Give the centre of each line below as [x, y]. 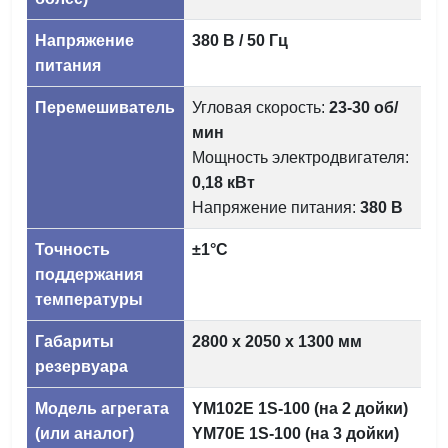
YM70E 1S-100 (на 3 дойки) [295, 433]
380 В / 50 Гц [240, 40]
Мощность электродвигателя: [300, 157]
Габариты [74, 341]
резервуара [81, 366]
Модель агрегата [102, 408]
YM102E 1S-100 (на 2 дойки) [300, 408]
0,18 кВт [223, 182]
